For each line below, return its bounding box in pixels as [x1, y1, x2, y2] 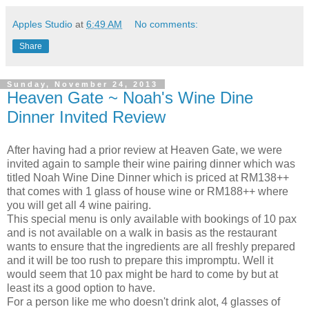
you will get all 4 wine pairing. [7, 199, 151, 211]
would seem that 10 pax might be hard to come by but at [7, 268, 278, 280]
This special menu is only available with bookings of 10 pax [7, 212, 297, 225]
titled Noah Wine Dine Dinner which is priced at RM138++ [7, 171, 289, 183]
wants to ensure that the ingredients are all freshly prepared [7, 240, 295, 252]
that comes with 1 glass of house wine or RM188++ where [7, 185, 288, 197]
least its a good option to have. [7, 281, 155, 294]
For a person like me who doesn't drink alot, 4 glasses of [7, 295, 280, 308]
